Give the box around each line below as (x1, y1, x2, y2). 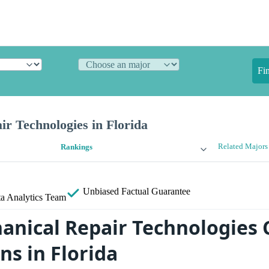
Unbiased (80, 186, 121, 197)
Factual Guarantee (121, 186, 190, 197)
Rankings (61, 143, 93, 152)
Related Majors (217, 142, 268, 151)
